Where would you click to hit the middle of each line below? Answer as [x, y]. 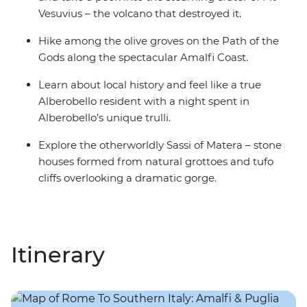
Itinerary [58, 255]
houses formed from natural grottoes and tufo [156, 162]
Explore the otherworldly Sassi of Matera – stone [160, 145]
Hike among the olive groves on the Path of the [159, 41]
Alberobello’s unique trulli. [105, 118]
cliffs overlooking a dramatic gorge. [127, 178]
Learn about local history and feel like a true [150, 85]
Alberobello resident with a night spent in [144, 101]
